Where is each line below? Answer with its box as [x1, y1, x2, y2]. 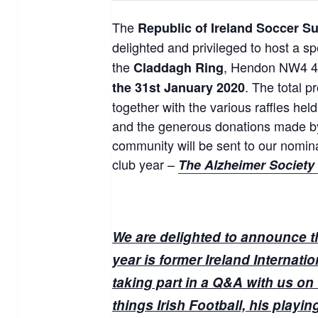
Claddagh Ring [133, 57, 224, 77]
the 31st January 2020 [112, 77, 246, 97]
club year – [112, 154, 179, 173]
